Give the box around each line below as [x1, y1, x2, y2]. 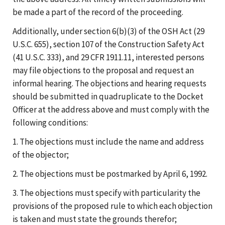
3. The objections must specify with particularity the [13, 187, 200, 198]
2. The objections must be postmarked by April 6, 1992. [13, 168, 207, 179]
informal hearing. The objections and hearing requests [13, 77, 206, 89]
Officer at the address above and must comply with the [13, 103, 209, 115]
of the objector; [13, 149, 69, 160]
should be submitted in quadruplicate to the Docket [13, 90, 203, 102]
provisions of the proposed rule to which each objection [13, 200, 212, 211]
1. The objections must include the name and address [13, 136, 204, 147]
